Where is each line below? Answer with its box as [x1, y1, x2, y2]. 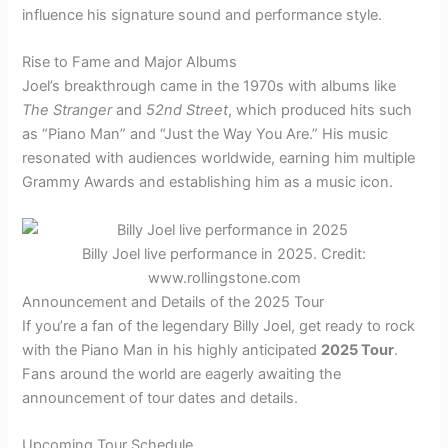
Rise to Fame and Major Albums [22, 53, 238, 72]
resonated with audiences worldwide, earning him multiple [22, 149, 416, 168]
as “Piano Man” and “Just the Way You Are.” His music [22, 125, 389, 144]
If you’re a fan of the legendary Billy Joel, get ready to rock [22, 316, 416, 335]
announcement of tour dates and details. [22, 388, 299, 407]
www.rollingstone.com [147, 268, 301, 287]
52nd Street [146, 101, 229, 120]
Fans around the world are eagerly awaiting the [22, 364, 342, 383]
